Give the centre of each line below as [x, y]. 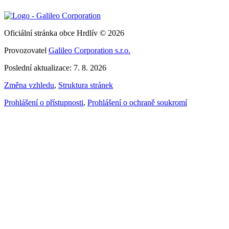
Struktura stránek [86, 85]
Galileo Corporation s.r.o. [89, 51]
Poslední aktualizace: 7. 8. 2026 [55, 68]
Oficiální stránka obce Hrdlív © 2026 [64, 33]
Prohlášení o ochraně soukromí [137, 103]
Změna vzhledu [29, 85]
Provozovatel [26, 51]
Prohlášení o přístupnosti [44, 103]
